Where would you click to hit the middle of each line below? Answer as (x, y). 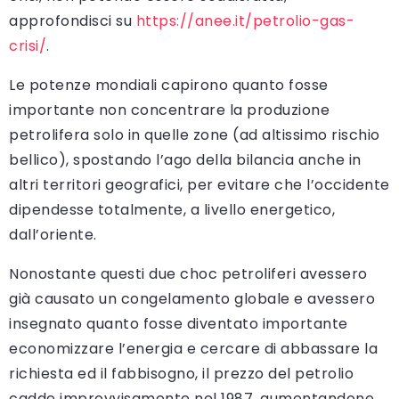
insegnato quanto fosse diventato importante (179, 323)
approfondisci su (73, 20)
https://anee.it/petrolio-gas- (245, 20)
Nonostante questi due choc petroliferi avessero (188, 273)
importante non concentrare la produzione (169, 110)
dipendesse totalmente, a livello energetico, (172, 209)
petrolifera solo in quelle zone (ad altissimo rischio (195, 134)
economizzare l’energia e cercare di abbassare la (193, 348)
